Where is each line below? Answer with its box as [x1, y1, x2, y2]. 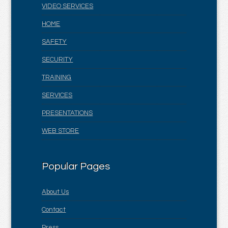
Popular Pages [42, 161, 110, 172]
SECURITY [42, 56, 73, 63]
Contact [42, 206, 66, 213]
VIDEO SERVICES [42, 3, 94, 10]
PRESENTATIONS [42, 109, 93, 117]
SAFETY [42, 38, 67, 45]
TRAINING [42, 74, 72, 81]
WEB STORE [42, 127, 79, 134]
